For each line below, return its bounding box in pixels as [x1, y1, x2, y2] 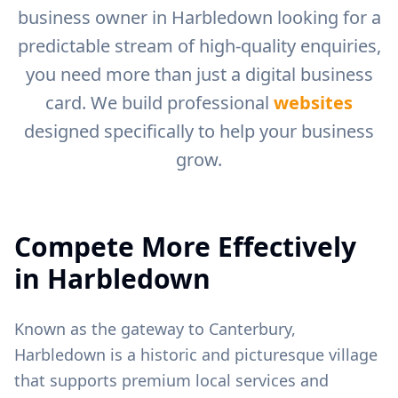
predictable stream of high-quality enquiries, [17, 34, 381, 58]
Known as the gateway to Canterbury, [14, 318, 296, 339]
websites [274, 91, 353, 115]
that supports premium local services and [14, 370, 329, 391]
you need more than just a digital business [25, 62, 373, 86]
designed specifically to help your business [24, 119, 374, 143]
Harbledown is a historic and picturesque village [14, 344, 378, 365]
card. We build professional [45, 91, 274, 115]
